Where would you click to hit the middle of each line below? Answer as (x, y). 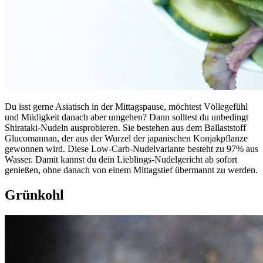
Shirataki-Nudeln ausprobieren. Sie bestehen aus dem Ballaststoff (125, 127)
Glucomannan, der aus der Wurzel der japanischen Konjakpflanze (126, 138)
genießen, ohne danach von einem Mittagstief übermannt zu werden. (131, 170)
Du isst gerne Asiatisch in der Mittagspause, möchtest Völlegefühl (126, 106)
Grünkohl (34, 195)
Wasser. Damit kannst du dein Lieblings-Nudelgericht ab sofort (121, 159)
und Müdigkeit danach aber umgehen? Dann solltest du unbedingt (127, 117)
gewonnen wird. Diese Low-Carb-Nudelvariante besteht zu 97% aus (131, 149)
